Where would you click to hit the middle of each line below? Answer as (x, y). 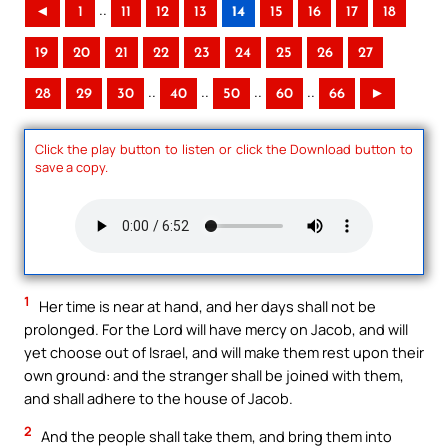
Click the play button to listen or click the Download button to (224, 148)
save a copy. (71, 166)
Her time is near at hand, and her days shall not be (206, 306)
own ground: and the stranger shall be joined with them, (214, 375)
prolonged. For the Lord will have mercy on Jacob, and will (216, 329)
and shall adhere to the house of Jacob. (158, 398)
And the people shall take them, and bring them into (215, 435)
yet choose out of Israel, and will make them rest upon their (224, 352)
